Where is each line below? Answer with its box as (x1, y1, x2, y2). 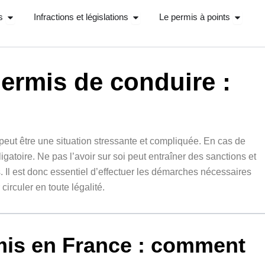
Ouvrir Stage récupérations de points (5, 9, 159, 20)
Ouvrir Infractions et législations (130, 9, 262, 20)
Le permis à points (159, 12, 230, 22)
